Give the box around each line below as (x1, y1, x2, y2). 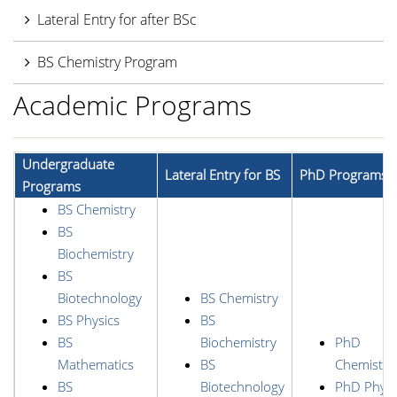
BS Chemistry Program (37, 51, 177, 72)
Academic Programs (13, 87, 252, 123)
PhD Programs (300, 166, 387, 183)
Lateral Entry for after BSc (37, 9, 197, 29)
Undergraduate (22, 155, 114, 173)
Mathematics (58, 355, 134, 373)
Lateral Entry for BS (165, 166, 280, 183)
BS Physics (58, 311, 120, 329)
